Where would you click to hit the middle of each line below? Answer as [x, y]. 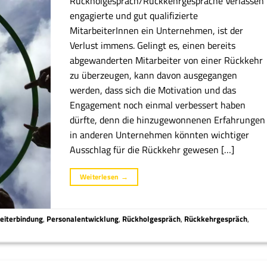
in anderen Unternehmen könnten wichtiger [160, 134]
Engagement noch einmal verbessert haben [158, 105]
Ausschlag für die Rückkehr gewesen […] [152, 149]
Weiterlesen [100, 176]
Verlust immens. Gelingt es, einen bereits [153, 45]
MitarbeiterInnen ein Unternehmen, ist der [157, 30]
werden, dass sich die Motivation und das [153, 90]
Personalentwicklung [83, 219]
